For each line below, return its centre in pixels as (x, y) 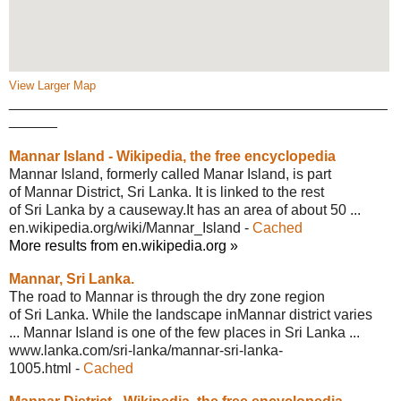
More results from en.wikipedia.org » (124, 245)
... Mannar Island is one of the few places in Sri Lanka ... (184, 332)
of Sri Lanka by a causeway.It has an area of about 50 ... (185, 209)
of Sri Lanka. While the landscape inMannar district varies (191, 314)
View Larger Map (52, 85)
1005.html (40, 368)
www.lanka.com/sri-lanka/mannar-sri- (126, 350)
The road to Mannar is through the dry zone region (167, 296)
